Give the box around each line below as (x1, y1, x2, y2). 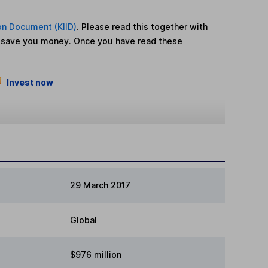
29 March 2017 (70, 179, 130, 190)
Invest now (6, 77, 53, 88)
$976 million (70, 249, 121, 260)
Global (70, 214, 97, 225)
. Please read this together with (77, 22, 208, 32)
